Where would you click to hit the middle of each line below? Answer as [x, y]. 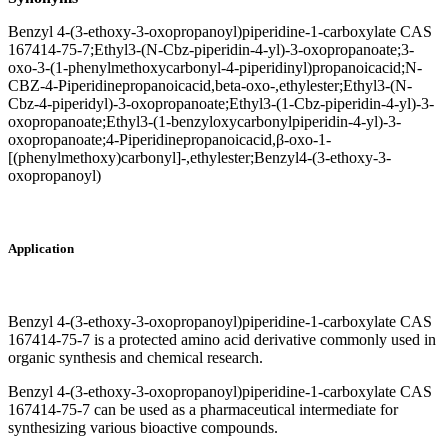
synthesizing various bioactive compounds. [143, 428]
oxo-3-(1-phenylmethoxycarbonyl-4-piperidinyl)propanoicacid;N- [215, 67]
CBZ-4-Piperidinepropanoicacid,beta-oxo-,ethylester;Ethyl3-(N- [210, 85]
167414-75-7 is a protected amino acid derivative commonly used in [222, 340]
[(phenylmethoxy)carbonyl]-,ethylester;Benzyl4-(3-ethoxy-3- [199, 157]
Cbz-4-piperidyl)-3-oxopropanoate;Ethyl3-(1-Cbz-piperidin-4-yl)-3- [221, 103]
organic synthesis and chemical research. [135, 358]
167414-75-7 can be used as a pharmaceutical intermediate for [203, 410]
